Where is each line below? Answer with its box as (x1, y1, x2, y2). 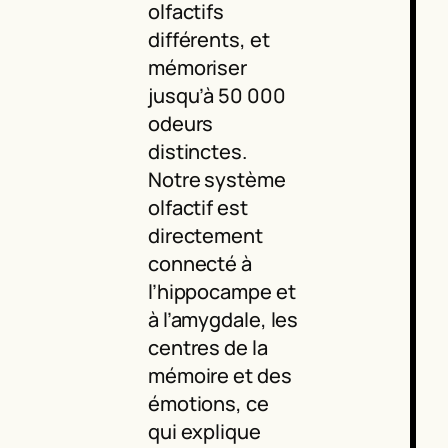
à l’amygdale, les (147, 306, 299, 334)
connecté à (147, 250, 252, 278)
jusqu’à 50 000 (147, 82, 286, 110)
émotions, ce (147, 390, 269, 418)
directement (147, 222, 263, 250)
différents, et (147, 26, 270, 54)
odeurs (147, 110, 214, 138)
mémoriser (147, 54, 248, 82)
